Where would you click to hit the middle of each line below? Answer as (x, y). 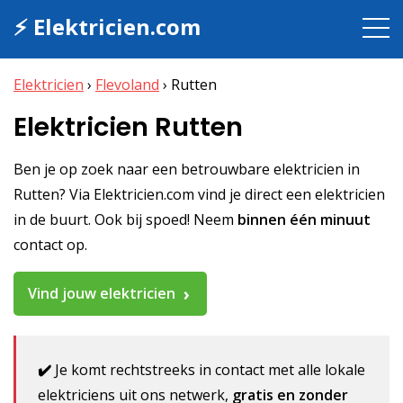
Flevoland (127, 85)
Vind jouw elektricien (102, 293)
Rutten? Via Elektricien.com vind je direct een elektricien (199, 194)
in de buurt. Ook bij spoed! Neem (125, 219)
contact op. (50, 244)
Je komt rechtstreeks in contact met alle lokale (209, 370)
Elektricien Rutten (128, 127)
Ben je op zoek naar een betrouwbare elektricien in (187, 169)
